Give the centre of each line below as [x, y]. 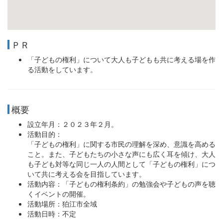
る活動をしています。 [62, 69]
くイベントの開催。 [59, 194]
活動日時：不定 [52, 214]
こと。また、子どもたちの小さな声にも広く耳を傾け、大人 [121, 154]
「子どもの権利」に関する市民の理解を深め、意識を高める [121, 144]
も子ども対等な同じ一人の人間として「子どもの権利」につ [121, 164]
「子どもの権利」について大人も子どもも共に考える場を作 [121, 59]
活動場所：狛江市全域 [62, 204]
